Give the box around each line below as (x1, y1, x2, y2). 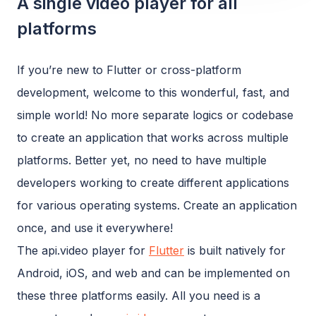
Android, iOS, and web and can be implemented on (17, 265, 290, 280)
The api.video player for (17, 243, 149, 257)
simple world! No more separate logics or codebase (17, 107, 293, 122)
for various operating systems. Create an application (17, 197, 297, 212)
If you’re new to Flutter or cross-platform (17, 62, 241, 77)
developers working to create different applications (17, 175, 289, 190)
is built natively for (184, 243, 286, 257)
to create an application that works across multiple (17, 130, 288, 145)
